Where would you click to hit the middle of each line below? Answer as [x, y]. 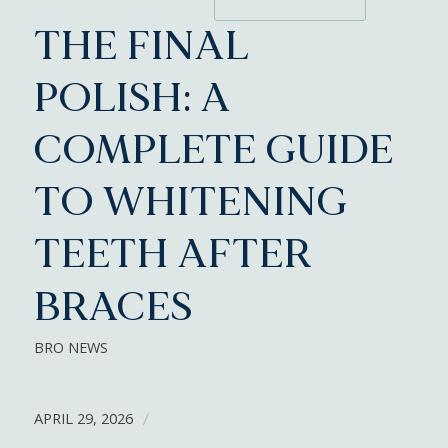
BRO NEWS [70, 347]
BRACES [113, 307]
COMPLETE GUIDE [213, 150]
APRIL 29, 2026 [83, 418]
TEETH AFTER [172, 254]
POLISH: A [132, 98]
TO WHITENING [190, 202]
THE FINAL [141, 46]
